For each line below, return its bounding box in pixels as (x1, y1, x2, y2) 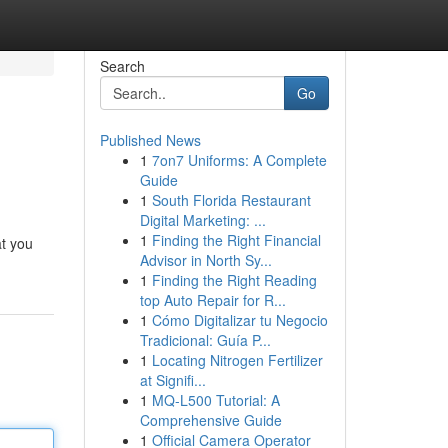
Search (99, 56, 145, 76)
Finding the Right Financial (151, 230, 321, 250)
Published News (99, 130, 201, 150)
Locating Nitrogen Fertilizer (151, 350, 323, 370)
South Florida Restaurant (151, 190, 311, 210)
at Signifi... (139, 370, 206, 390)
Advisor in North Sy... (139, 250, 272, 270)
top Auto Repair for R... (139, 290, 286, 310)
